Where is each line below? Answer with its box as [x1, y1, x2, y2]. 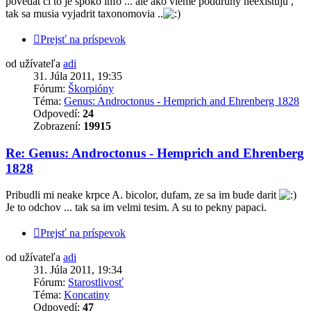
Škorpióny [68, 82, 114, 94]
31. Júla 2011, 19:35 [33, 69, 122, 82]
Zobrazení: [33, 119, 83, 132]
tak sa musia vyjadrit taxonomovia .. [6, 7, 163, 19]
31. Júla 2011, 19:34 [33, 264, 122, 276]
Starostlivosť [68, 276, 124, 289]
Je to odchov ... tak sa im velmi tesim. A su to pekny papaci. [6, 201, 267, 214]
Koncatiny [64, 289, 110, 301]
